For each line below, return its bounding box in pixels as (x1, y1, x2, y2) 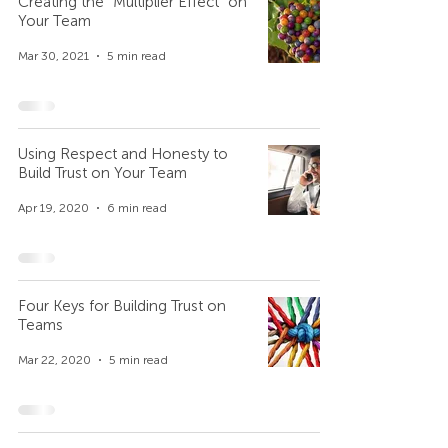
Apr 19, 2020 (18, 201, 89, 215)
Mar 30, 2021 (18, 49, 89, 63)
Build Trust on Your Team (18, 164, 187, 182)
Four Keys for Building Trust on (18, 297, 226, 315)
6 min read (107, 201, 167, 215)
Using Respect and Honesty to (18, 145, 228, 163)
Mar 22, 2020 (18, 353, 91, 367)
